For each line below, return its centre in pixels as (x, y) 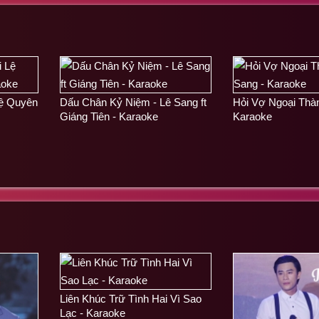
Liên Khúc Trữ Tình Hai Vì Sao (131, 298)
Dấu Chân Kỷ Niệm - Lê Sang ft (133, 102)
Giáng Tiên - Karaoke (109, 116)
